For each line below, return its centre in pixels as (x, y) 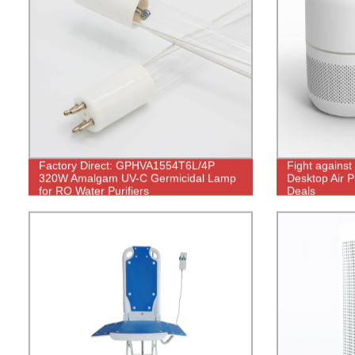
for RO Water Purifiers (94, 191)
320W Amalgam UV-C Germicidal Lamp (137, 178)
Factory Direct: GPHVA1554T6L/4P (126, 165)
